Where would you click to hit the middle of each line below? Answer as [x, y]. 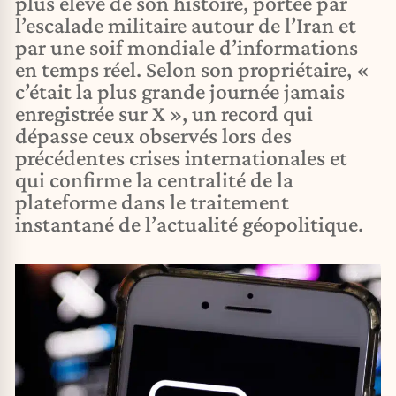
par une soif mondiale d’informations [187, 47]
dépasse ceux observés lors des [153, 136]
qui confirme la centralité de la [154, 180]
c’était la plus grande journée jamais [180, 91]
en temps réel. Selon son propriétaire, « [192, 69]
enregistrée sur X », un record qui [164, 114]
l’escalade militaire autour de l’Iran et [186, 25]
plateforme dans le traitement [152, 202]
